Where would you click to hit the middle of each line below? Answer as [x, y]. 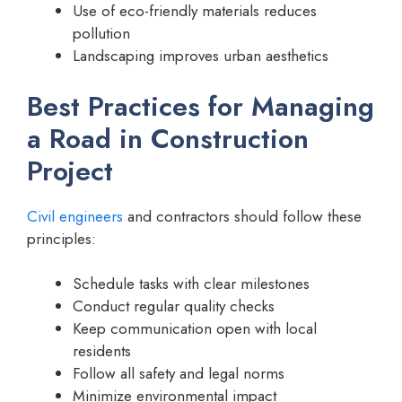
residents [102, 351]
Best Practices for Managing [201, 106]
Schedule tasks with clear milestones [191, 284]
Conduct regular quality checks [174, 306]
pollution [101, 34]
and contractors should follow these [242, 216]
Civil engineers [75, 216]
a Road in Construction [168, 138]
